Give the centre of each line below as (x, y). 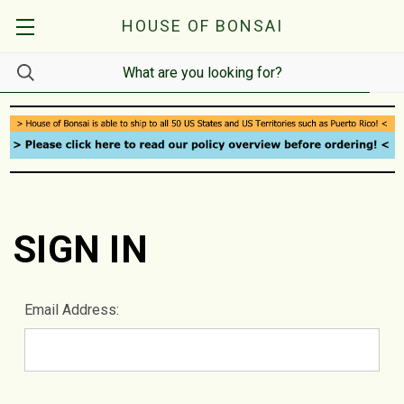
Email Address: (72, 309)
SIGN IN (81, 249)
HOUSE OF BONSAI (202, 26)
